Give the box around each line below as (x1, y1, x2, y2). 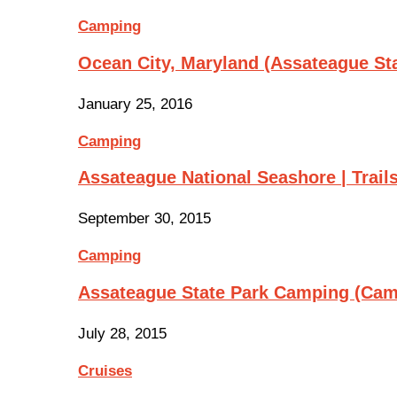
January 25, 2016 (78, 95, 192, 113)
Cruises (78, 362, 132, 379)
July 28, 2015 (78, 325, 167, 342)
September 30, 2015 (78, 210, 211, 228)
